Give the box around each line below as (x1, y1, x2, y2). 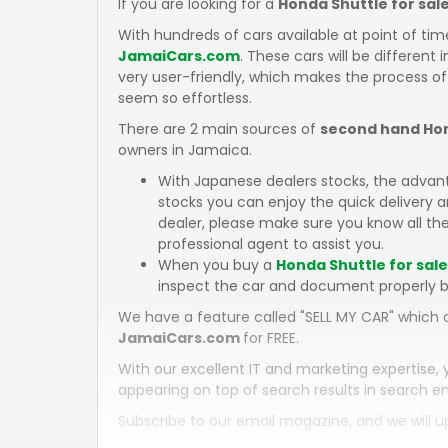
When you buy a (158, 255, 276, 275)
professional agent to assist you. (158, 234, 384, 254)
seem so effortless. (118, 88, 252, 108)
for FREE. (243, 328, 299, 348)
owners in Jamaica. (118, 140, 252, 160)
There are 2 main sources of (118, 119, 320, 139)
